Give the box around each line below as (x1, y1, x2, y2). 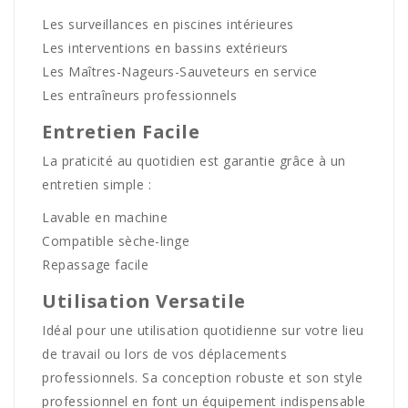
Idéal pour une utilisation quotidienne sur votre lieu (42, 321, 364, 339)
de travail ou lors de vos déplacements (42, 344, 287, 362)
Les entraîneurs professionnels (42, 86, 237, 104)
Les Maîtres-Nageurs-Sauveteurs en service (42, 62, 318, 80)
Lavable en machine (42, 208, 168, 226)
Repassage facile (42, 255, 148, 273)
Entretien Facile (42, 118, 199, 144)
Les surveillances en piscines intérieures (42, 15, 294, 33)
